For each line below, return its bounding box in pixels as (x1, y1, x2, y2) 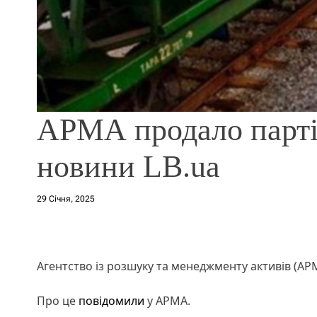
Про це (37, 292, 79, 309)
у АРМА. (144, 292, 193, 309)
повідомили (79, 292, 144, 309)
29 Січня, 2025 (37, 193, 95, 204)
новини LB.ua (37, 149, 220, 184)
